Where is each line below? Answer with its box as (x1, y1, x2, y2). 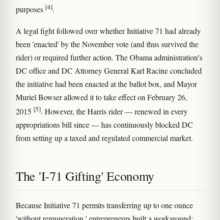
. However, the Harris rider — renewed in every (41, 106, 188, 116)
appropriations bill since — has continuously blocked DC (16, 119, 193, 130)
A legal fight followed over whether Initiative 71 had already (16, 25, 201, 36)
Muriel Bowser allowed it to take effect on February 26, (16, 91, 187, 102)
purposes (16, 4, 45, 15)
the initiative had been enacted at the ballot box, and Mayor (16, 78, 197, 89)
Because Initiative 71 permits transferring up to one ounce (16, 199, 193, 210)
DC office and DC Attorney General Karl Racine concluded (16, 65, 202, 76)
